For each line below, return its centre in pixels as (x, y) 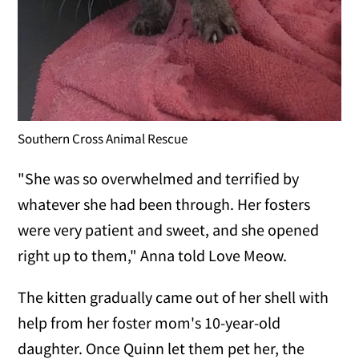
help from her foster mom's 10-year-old (149, 322)
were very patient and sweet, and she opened (169, 229)
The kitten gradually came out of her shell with (173, 296)
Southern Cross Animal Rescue (103, 138)
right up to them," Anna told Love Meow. (153, 255)
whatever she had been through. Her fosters (164, 204)
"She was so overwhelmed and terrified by (159, 178)
